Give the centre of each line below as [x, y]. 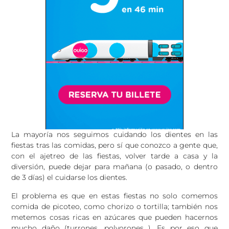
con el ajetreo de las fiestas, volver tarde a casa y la [114, 156]
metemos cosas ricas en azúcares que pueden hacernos [114, 217]
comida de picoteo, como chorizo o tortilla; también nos [114, 206]
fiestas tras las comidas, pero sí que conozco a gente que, [114, 145]
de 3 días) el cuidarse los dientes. [70, 178]
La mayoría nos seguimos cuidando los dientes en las [114, 135]
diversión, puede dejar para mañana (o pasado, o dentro [114, 167]
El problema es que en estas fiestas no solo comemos [114, 196]
